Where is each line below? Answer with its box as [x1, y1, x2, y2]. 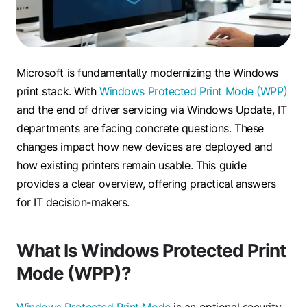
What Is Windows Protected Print [16, 240, 286, 262]
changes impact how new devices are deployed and [16, 140, 273, 154]
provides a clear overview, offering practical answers [16, 177, 276, 191]
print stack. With [16, 84, 100, 99]
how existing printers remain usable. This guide [16, 158, 247, 173]
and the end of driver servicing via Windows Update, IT [16, 103, 287, 117]
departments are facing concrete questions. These [16, 121, 264, 136]
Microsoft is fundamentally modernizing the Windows [16, 66, 278, 80]
